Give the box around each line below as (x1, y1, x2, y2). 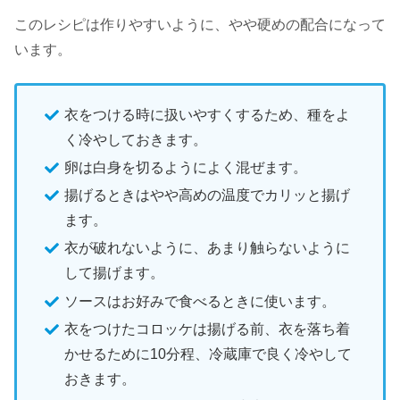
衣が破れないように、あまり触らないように (64, 240, 351, 256)
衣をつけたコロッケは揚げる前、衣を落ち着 (64, 321, 351, 337)
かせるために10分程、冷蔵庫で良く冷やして (64, 346, 353, 362)
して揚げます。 (64, 265, 165, 281)
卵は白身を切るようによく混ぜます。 (64, 160, 308, 176)
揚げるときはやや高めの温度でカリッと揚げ (64, 187, 351, 204)
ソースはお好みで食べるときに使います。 (64, 293, 337, 309)
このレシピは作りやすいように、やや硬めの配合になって (14, 17, 386, 33)
